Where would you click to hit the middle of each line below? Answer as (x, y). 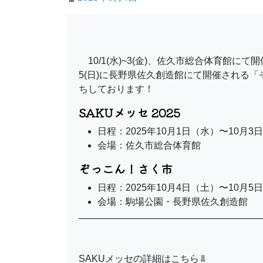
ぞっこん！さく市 (126, 169)
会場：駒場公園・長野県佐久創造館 (173, 202)
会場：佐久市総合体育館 (149, 146)
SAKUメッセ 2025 (129, 113)
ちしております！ (116, 89)
